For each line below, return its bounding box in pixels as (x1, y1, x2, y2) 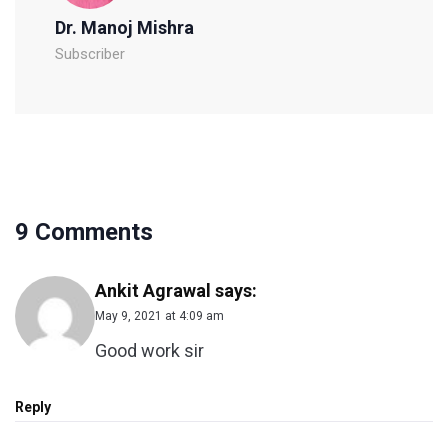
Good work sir (95, 340, 204, 362)
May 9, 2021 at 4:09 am (95, 309, 224, 324)
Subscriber (55, 45, 125, 64)
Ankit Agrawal (95, 280, 211, 302)
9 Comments (15, 218, 153, 247)
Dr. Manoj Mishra (55, 17, 194, 39)
